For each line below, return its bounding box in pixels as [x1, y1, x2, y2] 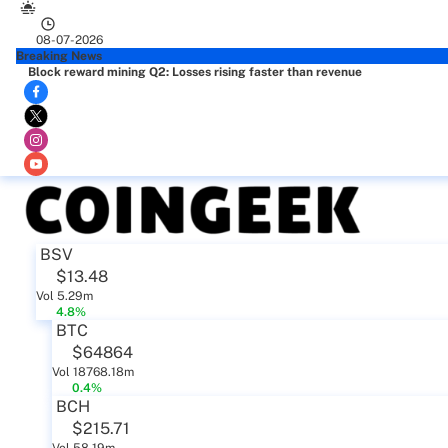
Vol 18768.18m [52, 365, 134, 379]
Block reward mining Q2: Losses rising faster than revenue [28, 65, 362, 79]
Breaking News [16, 49, 102, 63]
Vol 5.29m [36, 289, 93, 303]
